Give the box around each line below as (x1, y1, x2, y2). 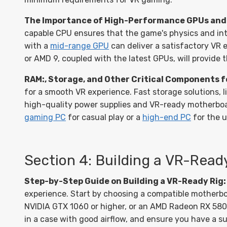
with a (24, 41, 50, 51)
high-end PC (142, 112, 191, 122)
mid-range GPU (50, 41, 109, 51)
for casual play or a (66, 112, 142, 122)
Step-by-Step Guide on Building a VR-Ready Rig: (24, 176, 226, 186)
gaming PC (24, 112, 66, 122)
